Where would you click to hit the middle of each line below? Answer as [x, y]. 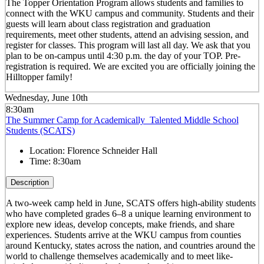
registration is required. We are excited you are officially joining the [130, 66]
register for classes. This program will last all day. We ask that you [128, 45]
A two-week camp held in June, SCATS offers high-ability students [131, 203]
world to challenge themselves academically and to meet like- [119, 256]
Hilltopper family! [39, 77]
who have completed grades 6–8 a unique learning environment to [128, 214]
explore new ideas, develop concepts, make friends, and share [120, 225]
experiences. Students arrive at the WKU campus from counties [123, 235]
